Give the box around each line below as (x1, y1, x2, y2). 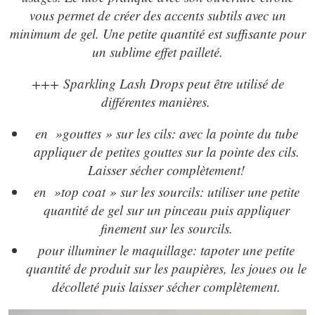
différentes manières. (101, 92, 214, 110)
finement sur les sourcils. (100, 219, 233, 237)
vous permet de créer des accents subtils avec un (29, 6, 286, 24)
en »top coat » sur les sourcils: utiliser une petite (33, 182, 300, 200)
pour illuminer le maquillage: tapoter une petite (38, 240, 295, 259)
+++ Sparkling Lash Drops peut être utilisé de (31, 74, 284, 92)
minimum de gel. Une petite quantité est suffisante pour (9, 24, 306, 42)
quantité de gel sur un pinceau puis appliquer (43, 200, 290, 219)
